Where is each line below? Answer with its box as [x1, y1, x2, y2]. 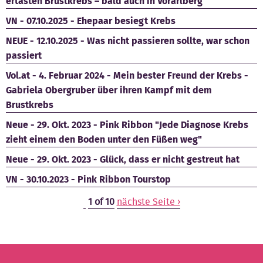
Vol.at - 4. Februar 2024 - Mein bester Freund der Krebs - [6, 68, 248, 82]
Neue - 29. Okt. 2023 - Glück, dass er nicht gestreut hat [6, 152, 240, 166]
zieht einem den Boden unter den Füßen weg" [6, 132, 202, 146]
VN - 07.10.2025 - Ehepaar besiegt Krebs [6, 14, 176, 28]
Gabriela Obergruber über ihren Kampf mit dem [6, 83, 212, 97]
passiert [6, 48, 42, 62]
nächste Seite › [116, 194, 180, 208]
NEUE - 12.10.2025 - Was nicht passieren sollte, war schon [6, 33, 249, 48]
